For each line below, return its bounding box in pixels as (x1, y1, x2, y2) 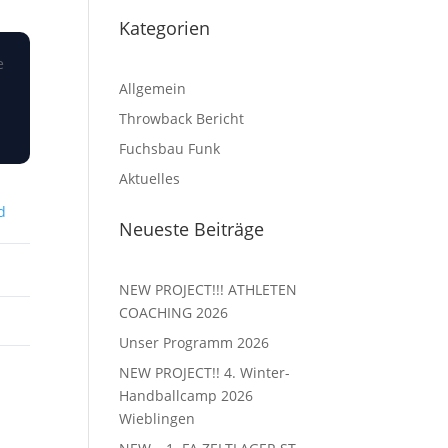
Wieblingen (119, 408, 196, 428)
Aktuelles (119, 168, 181, 188)
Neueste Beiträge (119, 216, 265, 241)
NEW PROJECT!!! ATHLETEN (119, 279, 298, 299)
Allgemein (119, 78, 187, 98)
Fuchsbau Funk (119, 138, 221, 158)
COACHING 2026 (119, 302, 229, 322)
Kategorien (119, 15, 211, 40)
